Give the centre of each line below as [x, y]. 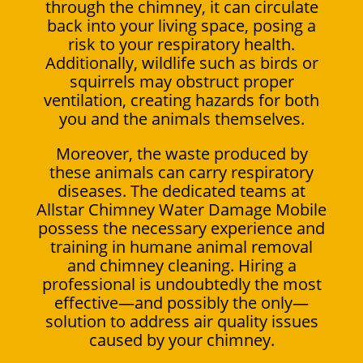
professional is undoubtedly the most [181, 284]
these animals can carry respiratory [181, 172]
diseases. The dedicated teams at [181, 190]
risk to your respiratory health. [181, 44]
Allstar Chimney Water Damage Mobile [181, 209]
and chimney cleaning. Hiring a [181, 265]
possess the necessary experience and [181, 228]
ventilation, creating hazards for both [181, 100]
